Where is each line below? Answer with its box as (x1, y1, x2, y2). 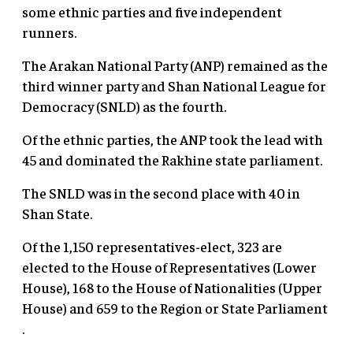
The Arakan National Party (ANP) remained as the (22, 56, 328, 75)
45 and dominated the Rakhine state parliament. (22, 150, 322, 169)
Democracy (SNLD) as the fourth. (22, 97, 226, 116)
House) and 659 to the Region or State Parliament (22, 299, 328, 318)
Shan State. (22, 204, 92, 223)
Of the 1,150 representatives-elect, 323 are (22, 237, 282, 256)
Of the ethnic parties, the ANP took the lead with (22, 130, 323, 149)
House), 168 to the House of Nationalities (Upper (22, 278, 322, 297)
